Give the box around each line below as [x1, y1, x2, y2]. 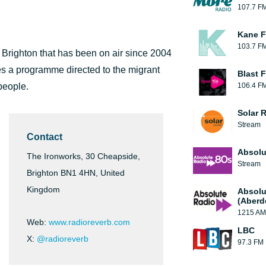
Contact [27, 132, 62, 142]
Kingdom [27, 185, 60, 194]
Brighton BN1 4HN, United [27, 168, 125, 178]
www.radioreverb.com [49, 217, 130, 227]
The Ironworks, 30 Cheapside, [27, 151, 140, 161]
